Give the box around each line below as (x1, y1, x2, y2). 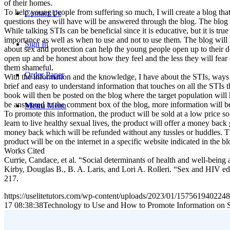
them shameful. (4, 63, 53, 72)
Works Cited (4, 146, 45, 155)
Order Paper (25, 70, 64, 79)
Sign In (25, 40, 48, 48)
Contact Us (25, 9, 61, 17)
